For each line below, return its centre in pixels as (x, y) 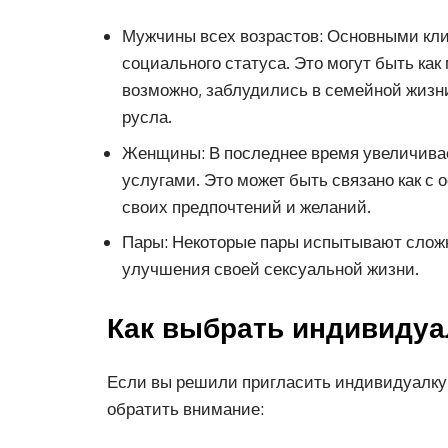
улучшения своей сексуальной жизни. (270, 268)
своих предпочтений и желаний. (246, 206)
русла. (147, 116)
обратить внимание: (185, 408)
